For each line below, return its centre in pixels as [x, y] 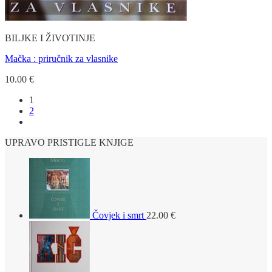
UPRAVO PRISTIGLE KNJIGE [69, 142]
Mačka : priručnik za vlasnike [61, 59]
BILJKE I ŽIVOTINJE [50, 38]
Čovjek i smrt [118, 215]
